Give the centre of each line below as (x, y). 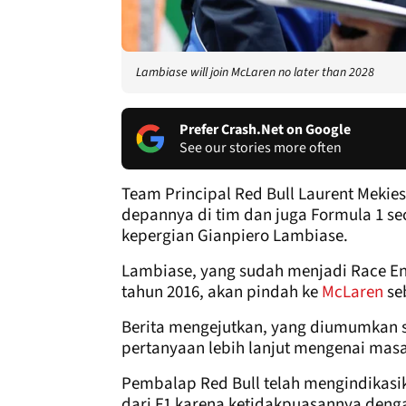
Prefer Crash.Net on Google (265, 129)
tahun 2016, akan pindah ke (222, 292)
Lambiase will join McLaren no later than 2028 (255, 72)
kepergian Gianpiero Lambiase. (235, 236)
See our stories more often (261, 147)
